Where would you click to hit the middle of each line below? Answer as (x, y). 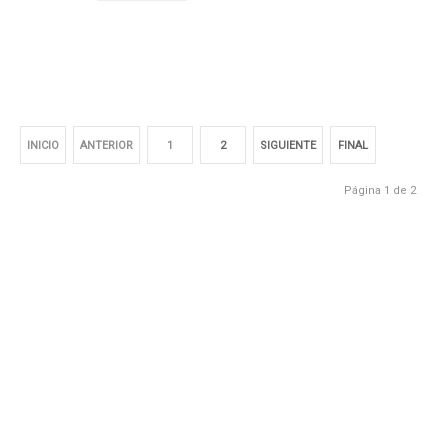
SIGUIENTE (288, 145)
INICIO (43, 145)
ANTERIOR (106, 145)
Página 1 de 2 (380, 190)
